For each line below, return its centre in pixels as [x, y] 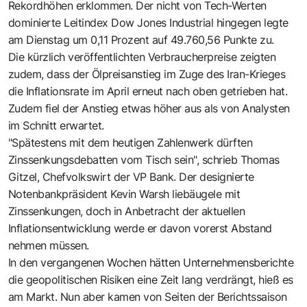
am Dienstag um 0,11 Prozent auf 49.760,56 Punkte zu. [141, 39]
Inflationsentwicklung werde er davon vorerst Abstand [140, 228]
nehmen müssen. [49, 245]
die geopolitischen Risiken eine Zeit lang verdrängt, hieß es [151, 279]
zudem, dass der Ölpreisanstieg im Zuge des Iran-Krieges [147, 74]
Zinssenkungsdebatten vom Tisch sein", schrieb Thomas [144, 159]
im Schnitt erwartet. [56, 125]
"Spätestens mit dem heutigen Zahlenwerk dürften [131, 142]
